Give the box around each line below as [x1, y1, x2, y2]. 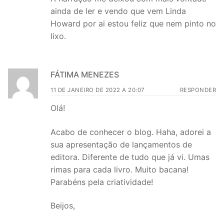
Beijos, [50, 200, 75, 211]
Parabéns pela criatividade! [50, 176, 153, 187]
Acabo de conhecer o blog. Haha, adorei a [50, 126, 211, 137]
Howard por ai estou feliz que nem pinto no [50, 18, 216, 29]
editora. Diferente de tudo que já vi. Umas [50, 151, 209, 162]
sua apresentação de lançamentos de [50, 139, 192, 149]
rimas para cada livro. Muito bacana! [50, 164, 188, 174]
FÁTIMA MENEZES [50, 69, 119, 80]
